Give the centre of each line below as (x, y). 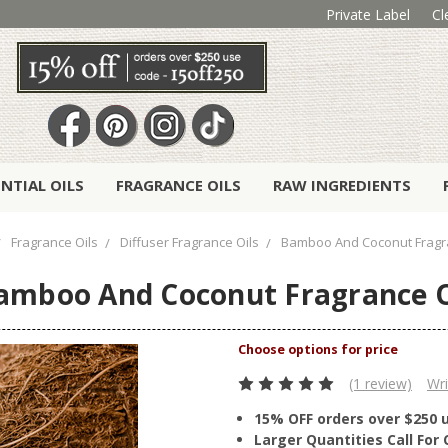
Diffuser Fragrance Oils (189, 242)
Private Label (367, 14)
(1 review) (380, 384)
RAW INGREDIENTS (342, 185)
